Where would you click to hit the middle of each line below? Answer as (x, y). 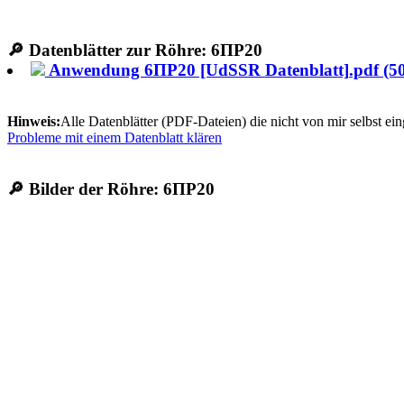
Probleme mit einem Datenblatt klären (115, 138)
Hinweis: (34, 122)
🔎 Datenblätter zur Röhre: (109, 50)
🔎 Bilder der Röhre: (85, 188)
